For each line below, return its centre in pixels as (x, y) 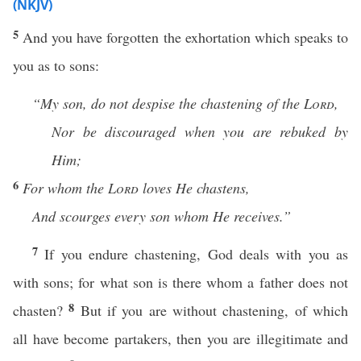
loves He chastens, (194, 188)
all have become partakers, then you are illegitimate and (180, 338)
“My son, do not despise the (114, 103)
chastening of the (252, 103)
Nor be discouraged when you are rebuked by (200, 131)
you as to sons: (56, 65)
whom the (78, 188)
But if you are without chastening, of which (214, 310)
